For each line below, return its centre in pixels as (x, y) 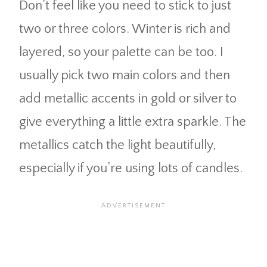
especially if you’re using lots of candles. (131, 168)
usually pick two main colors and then (125, 75)
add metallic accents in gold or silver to (128, 98)
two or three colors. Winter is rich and (125, 29)
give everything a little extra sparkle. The (133, 122)
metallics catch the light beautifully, (117, 145)
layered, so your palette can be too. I (121, 52)
